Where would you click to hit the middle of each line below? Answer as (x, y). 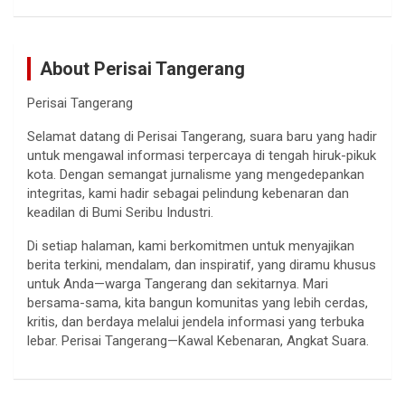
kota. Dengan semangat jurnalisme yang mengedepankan (196, 175)
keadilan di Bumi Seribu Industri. (120, 213)
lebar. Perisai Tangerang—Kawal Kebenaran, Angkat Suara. (198, 341)
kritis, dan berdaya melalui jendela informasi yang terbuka (196, 322)
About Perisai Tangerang (142, 69)
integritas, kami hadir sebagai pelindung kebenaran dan (188, 194)
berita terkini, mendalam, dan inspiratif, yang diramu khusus (202, 265)
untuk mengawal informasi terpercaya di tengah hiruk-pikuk (202, 156)
